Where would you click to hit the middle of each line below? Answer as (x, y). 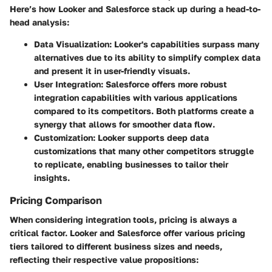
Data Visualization (72, 44)
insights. (52, 178)
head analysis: (39, 22)
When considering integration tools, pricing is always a (123, 220)
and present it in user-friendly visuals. (112, 71)
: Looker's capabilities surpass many (184, 44)
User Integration (67, 84)
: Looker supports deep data (151, 138)
